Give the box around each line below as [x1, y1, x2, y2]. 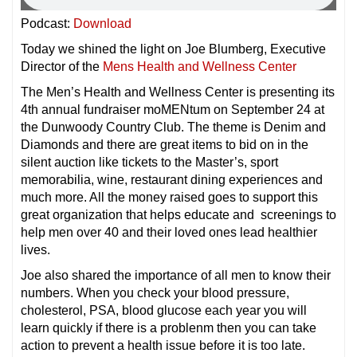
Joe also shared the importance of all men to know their [21, 268, 331, 282]
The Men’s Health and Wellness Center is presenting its [21, 84, 335, 99]
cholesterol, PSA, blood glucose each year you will [21, 303, 307, 317]
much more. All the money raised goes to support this [21, 190, 318, 204]
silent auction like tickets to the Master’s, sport [21, 155, 278, 169]
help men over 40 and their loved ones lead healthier [21, 225, 317, 239]
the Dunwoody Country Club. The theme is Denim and [21, 120, 326, 134]
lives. [21, 242, 50, 257]
